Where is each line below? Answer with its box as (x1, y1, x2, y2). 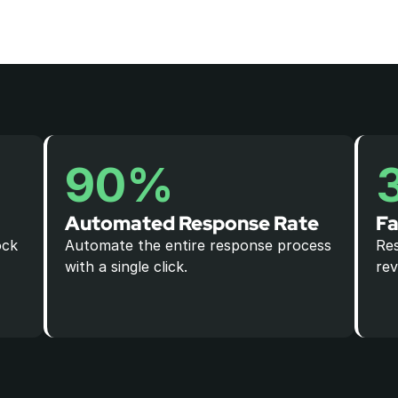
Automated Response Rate (65, 211, 319, 236)
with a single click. (65, 258, 187, 275)
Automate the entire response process (65, 236, 331, 254)
